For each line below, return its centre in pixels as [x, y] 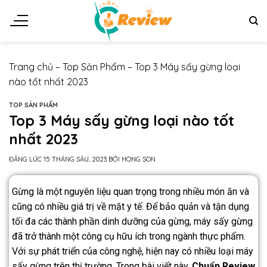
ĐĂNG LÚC [26, 159]
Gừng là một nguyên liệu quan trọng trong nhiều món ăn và [131, 192]
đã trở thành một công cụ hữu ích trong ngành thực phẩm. [129, 237]
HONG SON [139, 159]
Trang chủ [31, 67]
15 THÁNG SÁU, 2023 [75, 159]
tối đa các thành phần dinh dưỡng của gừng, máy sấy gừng [132, 222]
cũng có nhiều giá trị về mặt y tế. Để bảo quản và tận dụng [131, 207]
